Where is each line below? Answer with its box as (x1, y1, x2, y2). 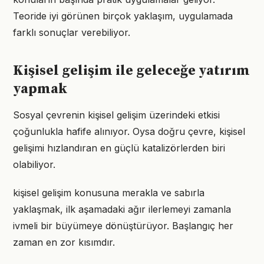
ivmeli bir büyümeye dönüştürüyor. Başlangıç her (13, 220, 233, 232)
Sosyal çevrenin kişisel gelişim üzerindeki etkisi (13, 109, 220, 121)
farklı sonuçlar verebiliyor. (13, 27, 130, 38)
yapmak (13, 80, 67, 98)
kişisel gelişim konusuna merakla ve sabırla (13, 187, 204, 199)
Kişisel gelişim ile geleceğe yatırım (13, 62, 250, 80)
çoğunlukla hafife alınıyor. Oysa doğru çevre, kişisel (13, 126, 245, 137)
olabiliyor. (13, 159, 55, 170)
